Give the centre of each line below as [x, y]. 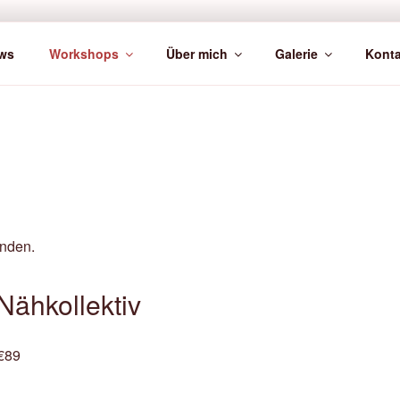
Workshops [83, 53]
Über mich [196, 53]
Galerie [296, 53]
